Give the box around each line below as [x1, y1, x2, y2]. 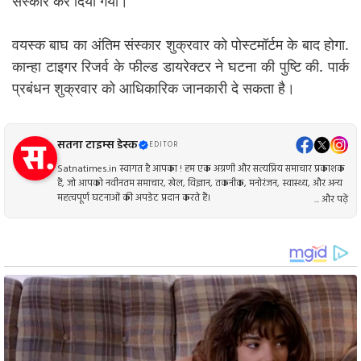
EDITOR [149, 139, 178, 151]
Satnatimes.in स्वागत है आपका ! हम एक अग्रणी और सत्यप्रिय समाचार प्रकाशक [57, 160, 345, 177]
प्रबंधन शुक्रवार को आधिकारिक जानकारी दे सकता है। [12, 78, 295, 98]
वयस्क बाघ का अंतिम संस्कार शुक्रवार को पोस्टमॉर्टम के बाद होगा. [12, 35, 349, 55]
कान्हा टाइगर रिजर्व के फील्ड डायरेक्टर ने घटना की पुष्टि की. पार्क [12, 56, 349, 77]
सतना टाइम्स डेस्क [57, 135, 138, 155]
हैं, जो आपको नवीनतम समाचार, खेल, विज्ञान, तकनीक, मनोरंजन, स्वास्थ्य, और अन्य [57, 175, 342, 192]
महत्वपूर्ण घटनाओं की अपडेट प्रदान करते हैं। [57, 189, 210, 206]
